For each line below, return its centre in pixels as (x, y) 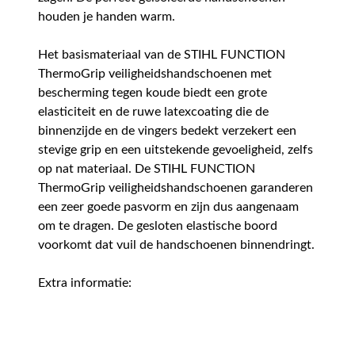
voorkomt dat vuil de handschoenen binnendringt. (176, 244)
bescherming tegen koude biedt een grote (153, 92)
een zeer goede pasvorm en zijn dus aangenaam (168, 206)
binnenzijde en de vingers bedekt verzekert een (167, 130)
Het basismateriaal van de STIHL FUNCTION (162, 54)
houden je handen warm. (107, 16)
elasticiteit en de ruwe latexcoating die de (153, 111)
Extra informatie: (85, 282)
